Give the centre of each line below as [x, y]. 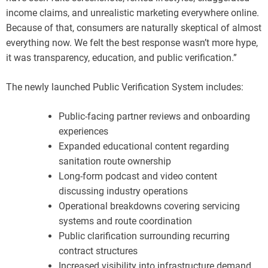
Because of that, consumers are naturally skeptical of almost [134, 28]
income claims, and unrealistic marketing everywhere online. [133, 13]
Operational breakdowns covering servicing [149, 206]
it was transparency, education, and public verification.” [121, 57]
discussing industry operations [123, 191]
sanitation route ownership [115, 161]
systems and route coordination [125, 221]
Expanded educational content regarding [144, 146]
